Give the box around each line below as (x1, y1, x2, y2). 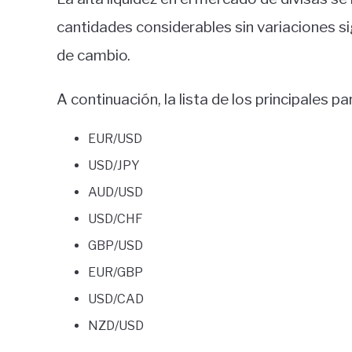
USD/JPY (88, 158, 140, 174)
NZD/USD (88, 318, 144, 334)
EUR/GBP (88, 265, 143, 280)
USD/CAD (88, 291, 144, 307)
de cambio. (57, 46, 130, 65)
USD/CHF (88, 211, 143, 227)
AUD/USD (88, 185, 143, 200)
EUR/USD (88, 131, 142, 147)
